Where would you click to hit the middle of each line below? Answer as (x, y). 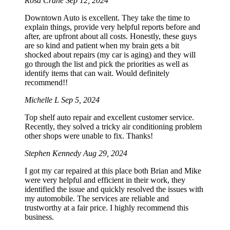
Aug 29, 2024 (105, 154)
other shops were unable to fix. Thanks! (89, 136)
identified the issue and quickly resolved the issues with (114, 189)
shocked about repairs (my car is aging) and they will (110, 55)
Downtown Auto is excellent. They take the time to (107, 18)
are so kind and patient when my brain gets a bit (102, 46)
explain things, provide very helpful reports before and (112, 27)
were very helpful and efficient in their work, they (105, 180)
